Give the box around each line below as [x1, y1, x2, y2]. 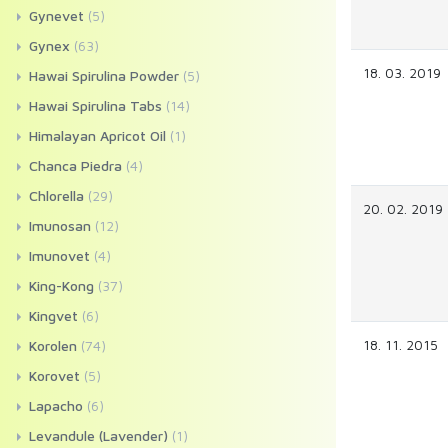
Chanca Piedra [29, 157, 122, 174]
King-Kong [29, 277, 94, 294]
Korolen [29, 337, 77, 354]
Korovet [29, 367, 80, 384]
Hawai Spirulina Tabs [29, 97, 162, 114]
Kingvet [29, 307, 78, 324]
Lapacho [29, 397, 83, 414]
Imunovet [29, 247, 90, 264]
